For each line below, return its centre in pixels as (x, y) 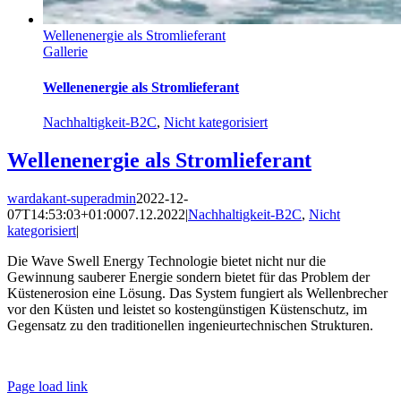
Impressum (200, 355)
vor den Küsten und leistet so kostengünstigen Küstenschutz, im (187, 309)
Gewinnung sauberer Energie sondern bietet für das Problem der (188, 277)
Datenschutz (276, 355)
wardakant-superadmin (72, 198)
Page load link (47, 386)
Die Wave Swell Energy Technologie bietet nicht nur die (166, 260)
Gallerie (65, 52)
